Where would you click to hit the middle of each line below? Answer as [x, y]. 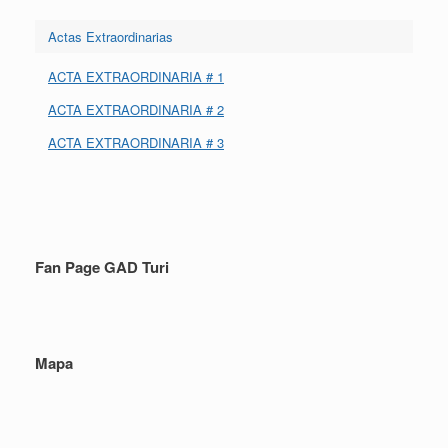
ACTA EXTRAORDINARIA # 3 [136, 143]
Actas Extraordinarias [110, 36]
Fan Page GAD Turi [102, 266]
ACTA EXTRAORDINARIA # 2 [136, 110]
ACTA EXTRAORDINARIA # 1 [136, 77]
